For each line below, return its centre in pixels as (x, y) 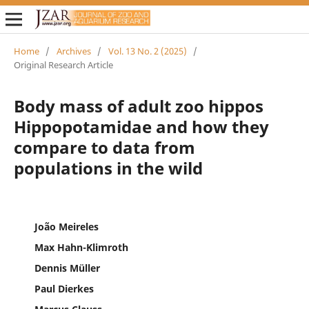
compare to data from (104, 147)
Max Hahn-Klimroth (81, 247)
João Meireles (66, 226)
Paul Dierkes (64, 288)
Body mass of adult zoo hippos (138, 106)
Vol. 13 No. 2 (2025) (147, 51)
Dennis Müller (67, 268)
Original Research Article (63, 64)
